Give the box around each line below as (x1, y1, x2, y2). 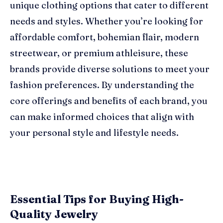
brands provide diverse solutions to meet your (10, 63, 210, 75)
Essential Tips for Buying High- (10, 192, 184, 206)
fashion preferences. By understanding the (10, 79, 194, 91)
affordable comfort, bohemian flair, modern (10, 31, 199, 43)
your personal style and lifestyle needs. (10, 126, 179, 138)
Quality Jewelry (10, 207, 98, 221)
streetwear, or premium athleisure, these (10, 47, 188, 59)
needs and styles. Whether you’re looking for (10, 15, 203, 27)
